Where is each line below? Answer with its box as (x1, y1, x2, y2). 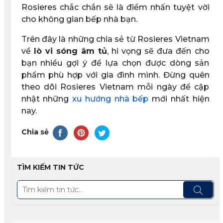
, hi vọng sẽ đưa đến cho (107, 46, 210, 56)
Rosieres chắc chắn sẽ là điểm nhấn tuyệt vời (21, 2, 210, 12)
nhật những (21, 94, 72, 104)
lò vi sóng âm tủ (33, 46, 107, 56)
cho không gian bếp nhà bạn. (21, 14, 137, 24)
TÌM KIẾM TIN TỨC (16, 162, 84, 172)
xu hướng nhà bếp (72, 94, 149, 104)
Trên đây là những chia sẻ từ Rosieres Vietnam (21, 34, 210, 44)
